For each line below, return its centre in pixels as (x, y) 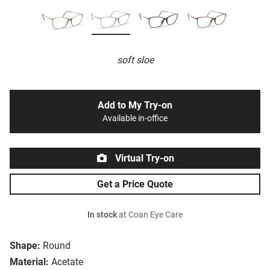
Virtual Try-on (143, 159)
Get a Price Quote (135, 184)
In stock (102, 215)
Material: (29, 262)
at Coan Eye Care (150, 215)
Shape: (25, 246)
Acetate (67, 262)
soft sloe (135, 60)
